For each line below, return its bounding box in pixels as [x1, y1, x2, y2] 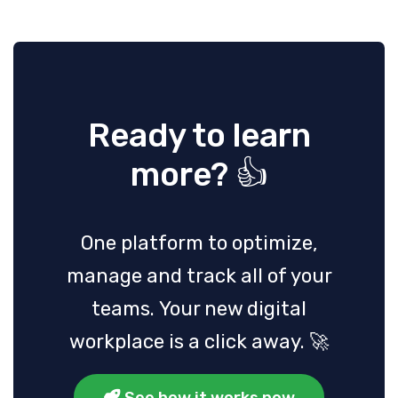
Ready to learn [87, 115, 311, 155]
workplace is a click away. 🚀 [69, 329, 329, 354]
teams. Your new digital [92, 296, 306, 321]
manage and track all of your [66, 263, 332, 288]
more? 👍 [130, 154, 268, 194]
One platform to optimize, [80, 230, 318, 255]
